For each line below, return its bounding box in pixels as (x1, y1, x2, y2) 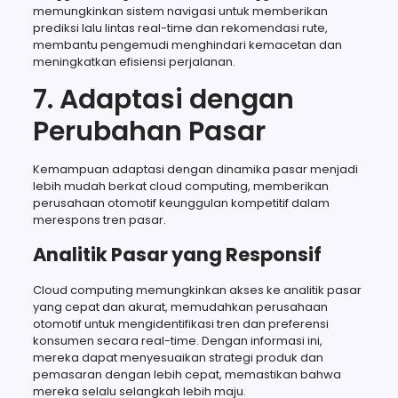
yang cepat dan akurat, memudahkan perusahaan (32, 298, 328, 315)
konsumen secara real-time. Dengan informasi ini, (32, 331, 322, 349)
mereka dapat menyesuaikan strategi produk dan (32, 348, 323, 366)
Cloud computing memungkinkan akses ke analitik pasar (32, 281, 362, 298)
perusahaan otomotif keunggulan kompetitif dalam (32, 194, 330, 211)
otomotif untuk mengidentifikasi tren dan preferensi (32, 314, 329, 332)
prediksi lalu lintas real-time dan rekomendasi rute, (32, 19, 328, 36)
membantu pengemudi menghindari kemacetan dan (32, 36, 342, 53)
